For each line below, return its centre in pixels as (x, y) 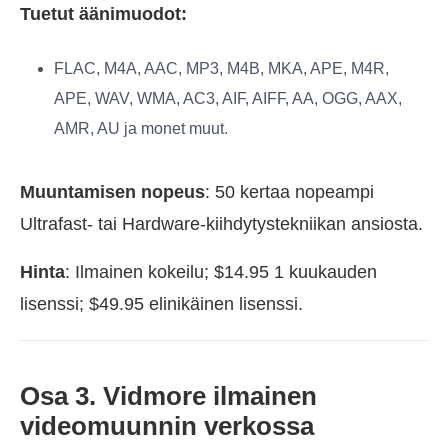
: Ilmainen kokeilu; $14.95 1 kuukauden (221, 272)
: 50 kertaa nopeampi (289, 192)
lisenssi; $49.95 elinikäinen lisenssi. (161, 304)
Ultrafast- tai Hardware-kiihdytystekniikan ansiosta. (221, 224)
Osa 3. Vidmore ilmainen (168, 396)
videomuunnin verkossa (167, 426)
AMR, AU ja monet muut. (141, 129)
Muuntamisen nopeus (112, 192)
